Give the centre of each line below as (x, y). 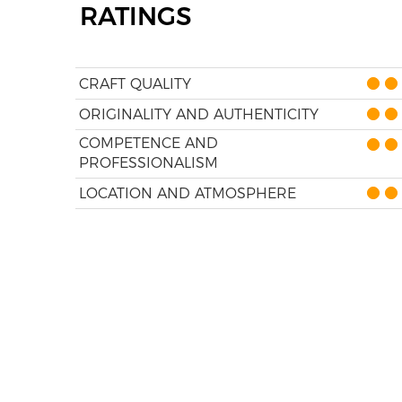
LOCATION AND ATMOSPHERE (187, 193)
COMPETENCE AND (148, 143)
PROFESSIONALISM (148, 163)
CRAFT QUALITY (135, 84)
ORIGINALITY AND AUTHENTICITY (198, 114)
